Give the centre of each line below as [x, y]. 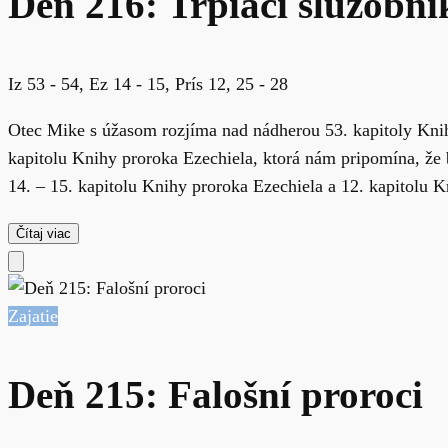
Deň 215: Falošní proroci [215, 395]
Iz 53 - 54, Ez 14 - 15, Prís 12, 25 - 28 [148, 84]
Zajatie [33, 315]
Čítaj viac [43, 233]
